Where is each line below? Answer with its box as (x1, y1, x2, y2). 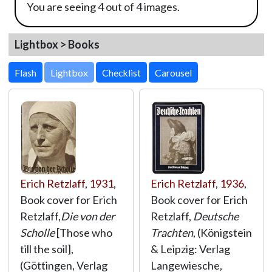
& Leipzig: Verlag (150, 242, 230, 256)
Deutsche (192, 209, 239, 223)
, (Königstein (192, 226, 252, 239)
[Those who (54, 226, 112, 239)
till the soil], (19, 242, 73, 256)
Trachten (150, 226, 193, 239)
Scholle (19, 226, 55, 239)
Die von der (60, 209, 115, 223)
